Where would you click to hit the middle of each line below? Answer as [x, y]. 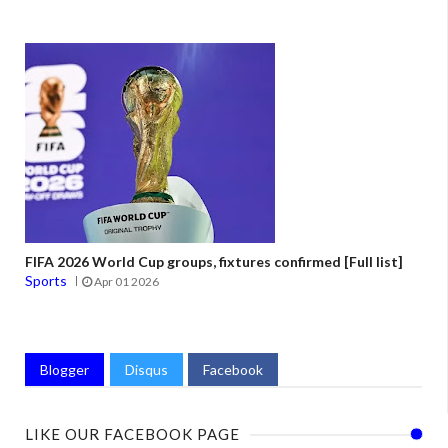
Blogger [64, 370]
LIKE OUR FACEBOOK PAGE [132, 434]
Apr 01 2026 [125, 282]
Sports [46, 281]
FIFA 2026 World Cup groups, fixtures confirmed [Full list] [214, 262]
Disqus [146, 370]
